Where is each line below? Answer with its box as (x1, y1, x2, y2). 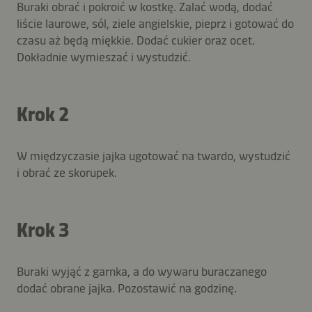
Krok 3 (17, 218, 69, 242)
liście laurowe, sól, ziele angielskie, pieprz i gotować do (17, 15, 294, 31)
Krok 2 (17, 102, 69, 126)
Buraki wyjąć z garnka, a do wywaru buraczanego (17, 263, 267, 279)
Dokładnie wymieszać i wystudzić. (17, 49, 191, 65)
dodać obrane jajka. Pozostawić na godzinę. (17, 280, 237, 296)
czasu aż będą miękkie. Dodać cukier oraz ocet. (17, 32, 255, 48)
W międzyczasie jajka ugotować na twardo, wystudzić (17, 148, 290, 164)
